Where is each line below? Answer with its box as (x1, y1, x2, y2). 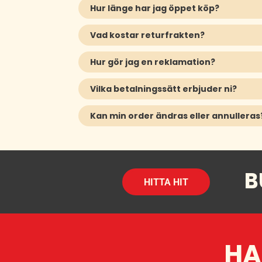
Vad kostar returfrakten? (90, 29, 205, 42)
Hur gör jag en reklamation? (90, 56, 216, 68)
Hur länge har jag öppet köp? (90, 2, 220, 15)
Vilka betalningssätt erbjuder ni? (90, 83, 237, 95)
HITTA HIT (143, 176, 188, 188)
